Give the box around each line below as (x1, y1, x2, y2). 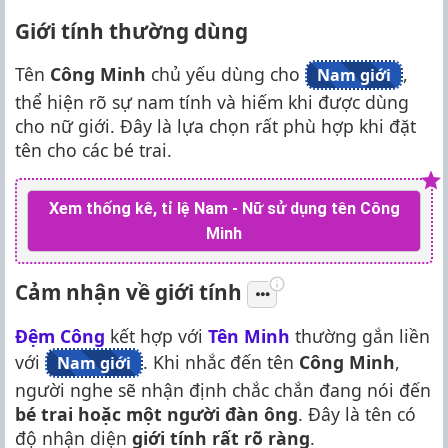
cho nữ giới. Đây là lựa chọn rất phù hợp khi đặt (15, 113, 416, 138)
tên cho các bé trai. (15, 137, 172, 162)
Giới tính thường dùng (15, 16, 248, 45)
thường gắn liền (290, 323, 430, 348)
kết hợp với (105, 323, 208, 348)
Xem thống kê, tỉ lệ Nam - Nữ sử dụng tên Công (48, 198, 400, 218)
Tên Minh (208, 323, 290, 348)
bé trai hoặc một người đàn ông (15, 401, 298, 426)
